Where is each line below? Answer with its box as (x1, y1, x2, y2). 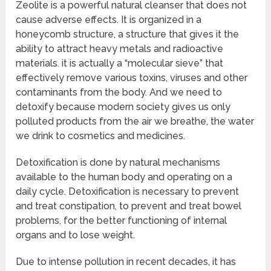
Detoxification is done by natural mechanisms (16, 157, 221, 169)
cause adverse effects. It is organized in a (16, 14, 202, 26)
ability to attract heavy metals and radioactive (16, 43, 224, 55)
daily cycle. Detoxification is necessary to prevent (16, 186, 240, 198)
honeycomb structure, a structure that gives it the (16, 28, 240, 41)
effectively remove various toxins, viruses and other (16, 72, 248, 84)
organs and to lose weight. (16, 229, 135, 241)
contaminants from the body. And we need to (16, 87, 223, 99)
